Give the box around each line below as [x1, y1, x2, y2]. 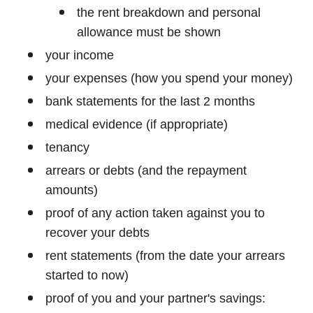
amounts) [45, 183, 98, 197]
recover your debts [45, 226, 150, 240]
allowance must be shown [77, 25, 221, 39]
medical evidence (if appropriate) [45, 117, 228, 131]
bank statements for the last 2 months [45, 94, 255, 108]
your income [45, 48, 114, 62]
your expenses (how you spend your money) [45, 71, 293, 85]
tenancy [45, 140, 89, 154]
